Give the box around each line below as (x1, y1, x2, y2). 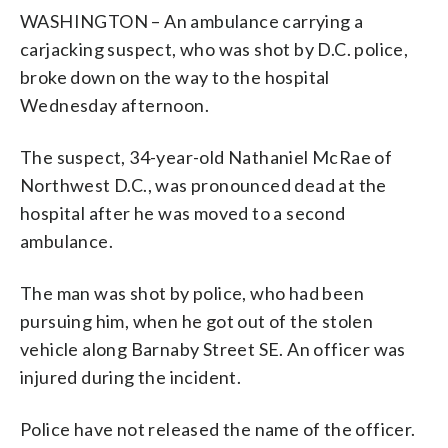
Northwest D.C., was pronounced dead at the (20, 173, 387, 196)
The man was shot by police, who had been (20, 281, 364, 304)
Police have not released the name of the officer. (20, 417, 416, 440)
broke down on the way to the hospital (20, 65, 330, 88)
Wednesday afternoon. (20, 93, 209, 116)
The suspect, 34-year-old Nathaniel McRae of (20, 145, 393, 168)
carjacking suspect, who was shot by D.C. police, (20, 37, 409, 60)
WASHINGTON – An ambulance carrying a (20, 9, 364, 32)
